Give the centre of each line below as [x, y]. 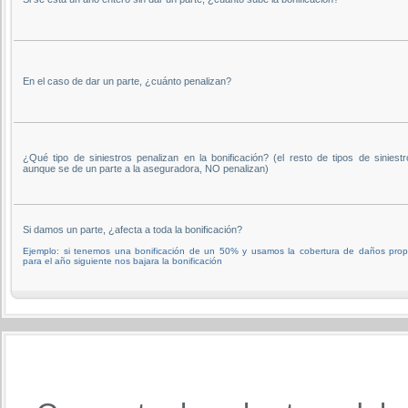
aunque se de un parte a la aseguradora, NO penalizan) [146, 168]
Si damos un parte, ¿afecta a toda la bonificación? [133, 229]
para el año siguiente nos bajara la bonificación [122, 260]
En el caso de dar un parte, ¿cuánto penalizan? [127, 81]
